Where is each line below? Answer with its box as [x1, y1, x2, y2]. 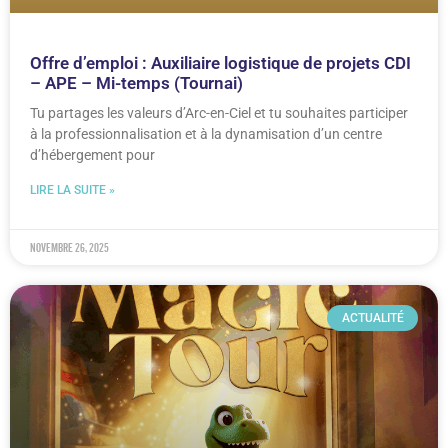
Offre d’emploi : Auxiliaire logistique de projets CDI [30, 53, 411, 74]
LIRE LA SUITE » [30, 183, 115, 198]
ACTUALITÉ [341, 311, 404, 326]
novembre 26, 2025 [30, 240, 109, 256]
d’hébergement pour [30, 147, 155, 164]
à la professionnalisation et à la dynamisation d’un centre [30, 126, 382, 143]
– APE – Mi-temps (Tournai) [30, 73, 243, 94]
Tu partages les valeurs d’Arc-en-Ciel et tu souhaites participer [30, 105, 408, 122]
